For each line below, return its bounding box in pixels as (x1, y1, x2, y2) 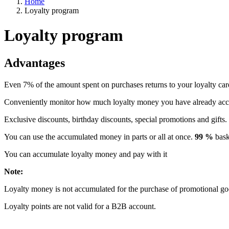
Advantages (4, 56, 65, 70)
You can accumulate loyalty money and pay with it (4, 149, 167, 158)
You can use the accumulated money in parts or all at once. (4, 132, 195, 141)
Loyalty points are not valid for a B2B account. (4, 201, 156, 211)
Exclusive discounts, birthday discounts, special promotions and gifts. (4, 114, 227, 124)
